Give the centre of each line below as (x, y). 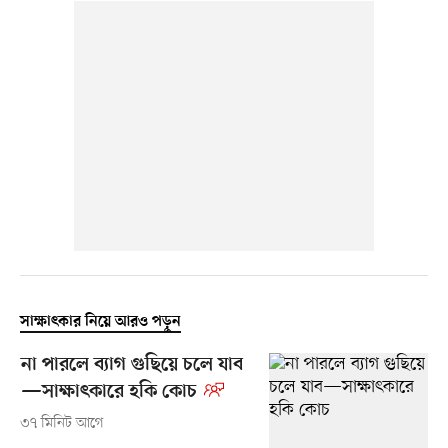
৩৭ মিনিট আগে (61, 423)
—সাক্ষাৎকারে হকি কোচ (108, 392)
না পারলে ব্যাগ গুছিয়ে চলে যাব (131, 365)
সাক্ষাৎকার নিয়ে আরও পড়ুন (100, 321)
